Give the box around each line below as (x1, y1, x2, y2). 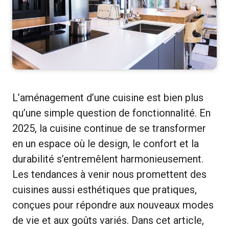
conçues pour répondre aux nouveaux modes (12, 198, 214, 211)
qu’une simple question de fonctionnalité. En (12, 106, 211, 119)
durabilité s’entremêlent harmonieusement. (12, 152, 203, 165)
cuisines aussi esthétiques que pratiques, (12, 183, 197, 196)
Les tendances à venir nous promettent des (12, 168, 207, 180)
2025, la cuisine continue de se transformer (12, 122, 206, 134)
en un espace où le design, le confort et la (12, 137, 199, 150)
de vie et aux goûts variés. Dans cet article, (12, 214, 204, 226)
